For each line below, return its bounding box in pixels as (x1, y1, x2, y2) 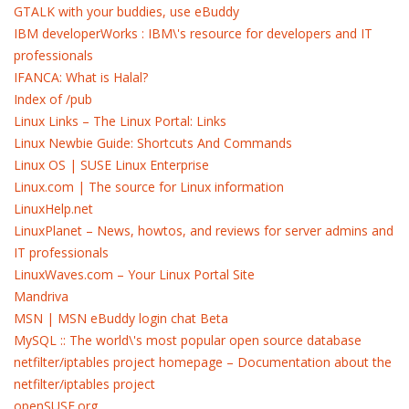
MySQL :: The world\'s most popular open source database (14, 331, 362, 349)
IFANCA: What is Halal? (14, 68, 148, 86)
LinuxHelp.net (14, 200, 93, 217)
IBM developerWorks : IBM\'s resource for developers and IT (14, 25, 372, 42)
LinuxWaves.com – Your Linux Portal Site (14, 266, 255, 283)
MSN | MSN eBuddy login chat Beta (14, 309, 228, 327)
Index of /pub (14, 90, 92, 108)
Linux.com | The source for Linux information (14, 178, 284, 195)
